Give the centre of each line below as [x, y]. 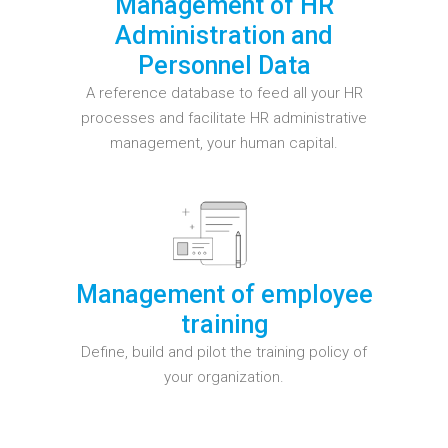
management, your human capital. [224, 142]
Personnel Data [224, 65]
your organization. [224, 376]
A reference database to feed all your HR [224, 92]
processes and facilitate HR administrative [224, 117]
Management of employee [224, 294]
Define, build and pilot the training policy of [224, 351]
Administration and [224, 35]
